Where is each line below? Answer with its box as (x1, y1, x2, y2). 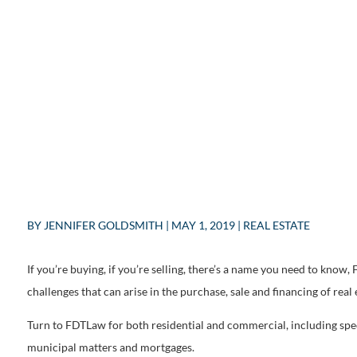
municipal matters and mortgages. (26, 339, 194, 354)
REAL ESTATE (242, 218, 310, 233)
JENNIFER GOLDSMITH (43, 218, 163, 233)
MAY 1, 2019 (171, 218, 235, 233)
